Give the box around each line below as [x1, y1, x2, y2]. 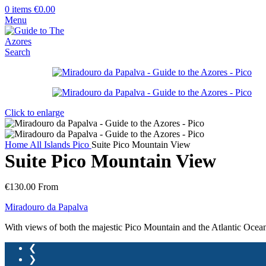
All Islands [30, 140, 72, 150]
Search [5, 47, 30, 57]
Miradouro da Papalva [5, 202, 88, 212]
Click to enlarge [5, 107, 64, 118]
